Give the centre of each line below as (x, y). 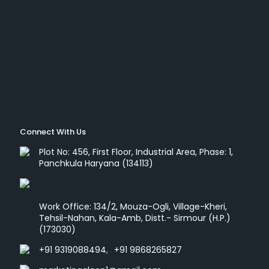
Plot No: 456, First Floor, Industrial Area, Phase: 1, (136, 152)
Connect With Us (53, 132)
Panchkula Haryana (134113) (96, 164)
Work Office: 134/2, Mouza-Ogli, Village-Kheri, (133, 207)
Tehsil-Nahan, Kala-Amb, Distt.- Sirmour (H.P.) (135, 218)
